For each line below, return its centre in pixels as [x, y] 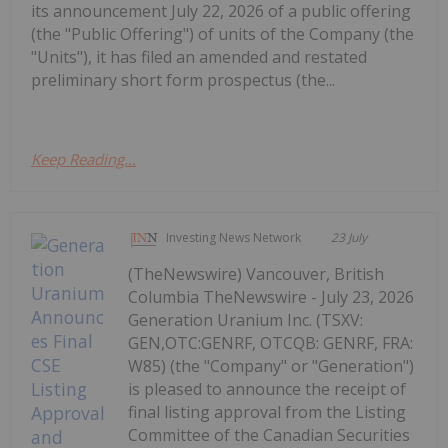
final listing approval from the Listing [267, 412]
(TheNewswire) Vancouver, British [256, 274]
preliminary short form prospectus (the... [183, 80]
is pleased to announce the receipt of [267, 389]
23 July [349, 238]
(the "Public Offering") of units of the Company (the [222, 34]
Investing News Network [234, 238]
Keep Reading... [83, 159]
